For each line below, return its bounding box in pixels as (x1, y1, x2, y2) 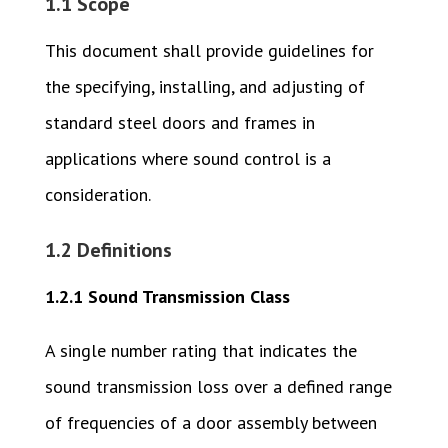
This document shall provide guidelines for (44, 39, 374, 63)
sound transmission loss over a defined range (44, 375, 392, 399)
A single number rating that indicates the (44, 339, 357, 363)
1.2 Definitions (44, 237, 172, 264)
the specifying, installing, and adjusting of (44, 75, 365, 99)
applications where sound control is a (44, 147, 331, 171)
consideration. (44, 183, 151, 207)
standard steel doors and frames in (44, 111, 315, 135)
